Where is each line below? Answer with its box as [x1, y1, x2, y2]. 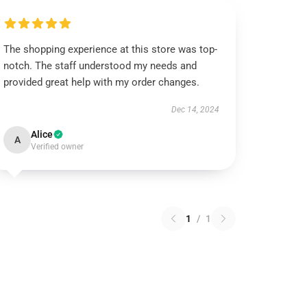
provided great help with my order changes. [3, 76, 200, 88]
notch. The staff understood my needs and [3, 60, 197, 72]
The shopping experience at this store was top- [3, 43, 218, 56]
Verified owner [31, 142, 84, 151]
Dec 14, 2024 [171, 105, 219, 114]
